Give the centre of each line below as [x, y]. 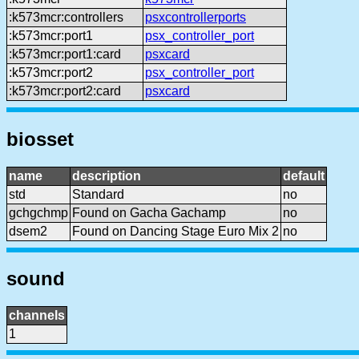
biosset [40, 139]
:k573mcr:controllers [66, 17]
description [107, 175]
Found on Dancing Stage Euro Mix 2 [175, 231]
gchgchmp [38, 212]
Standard [98, 194]
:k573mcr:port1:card [65, 54]
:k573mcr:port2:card [65, 91]
